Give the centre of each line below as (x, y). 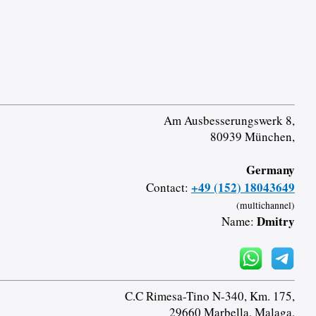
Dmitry (275, 221)
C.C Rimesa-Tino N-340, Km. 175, (209, 296)
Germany (270, 169)
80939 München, (252, 136)
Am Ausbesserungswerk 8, (229, 120)
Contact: (168, 187)
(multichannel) (265, 205)
